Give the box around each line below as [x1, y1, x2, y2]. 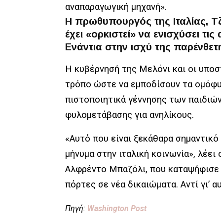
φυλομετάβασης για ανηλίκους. [65, 110, 194, 120]
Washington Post [87, 204, 147, 213]
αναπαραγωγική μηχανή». [65, 1, 167, 12]
